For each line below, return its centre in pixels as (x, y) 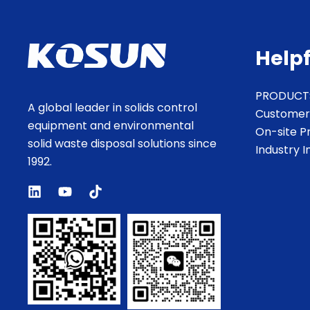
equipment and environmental (111, 125)
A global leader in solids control (112, 107)
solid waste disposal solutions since (122, 143)
